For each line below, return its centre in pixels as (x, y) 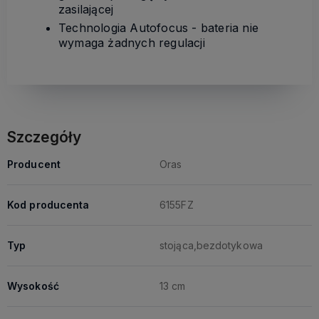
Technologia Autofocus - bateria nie (158, 27)
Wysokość (33, 286)
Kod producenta (48, 204)
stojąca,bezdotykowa (211, 245)
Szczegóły (44, 137)
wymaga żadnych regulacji (132, 42)
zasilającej (86, 9)
